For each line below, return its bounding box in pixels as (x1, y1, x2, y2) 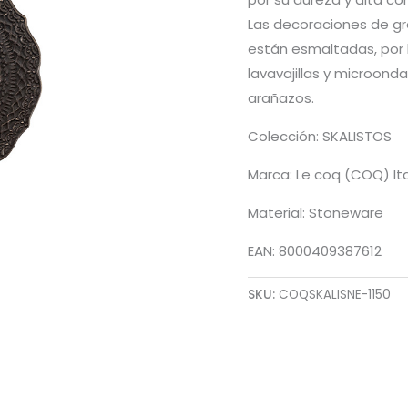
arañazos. (248, 87, 314, 107)
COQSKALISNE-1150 (279, 286, 391, 304)
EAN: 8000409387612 (248, 240, 382, 260)
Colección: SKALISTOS (248, 126, 392, 146)
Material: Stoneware (248, 202, 383, 222)
